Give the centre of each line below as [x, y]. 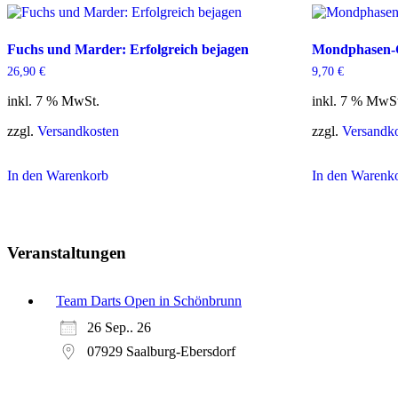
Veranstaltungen [67, 252]
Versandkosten [78, 131]
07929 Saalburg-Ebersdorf [161, 352]
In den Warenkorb [58, 176]
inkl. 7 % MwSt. [53, 101]
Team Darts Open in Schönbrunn [149, 301]
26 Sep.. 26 [119, 328]
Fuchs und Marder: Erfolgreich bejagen [128, 50]
